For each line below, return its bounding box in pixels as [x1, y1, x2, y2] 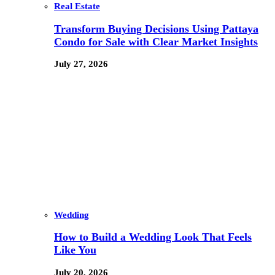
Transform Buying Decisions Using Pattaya [54, 22, 258, 35]
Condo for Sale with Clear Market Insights [54, 35, 258, 48]
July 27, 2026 [54, 59, 108, 69]
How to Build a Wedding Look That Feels [54, 231, 252, 244]
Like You [54, 244, 96, 257]
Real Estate [54, 1, 100, 12]
